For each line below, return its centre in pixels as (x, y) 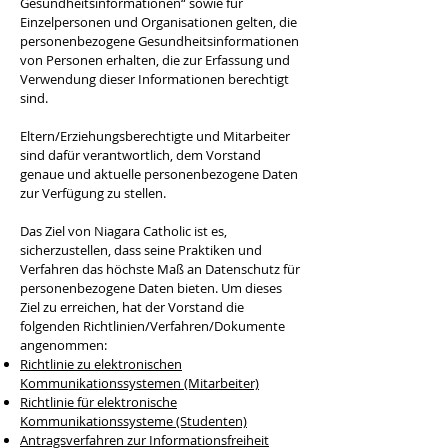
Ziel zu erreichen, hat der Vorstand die (132, 307)
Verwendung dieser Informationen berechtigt (154, 79)
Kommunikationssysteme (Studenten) (133, 421)
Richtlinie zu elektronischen (101, 364)
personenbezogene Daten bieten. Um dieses (151, 288)
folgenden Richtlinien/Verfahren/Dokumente (152, 326)
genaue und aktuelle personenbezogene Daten (159, 174)
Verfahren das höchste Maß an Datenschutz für (160, 269)
